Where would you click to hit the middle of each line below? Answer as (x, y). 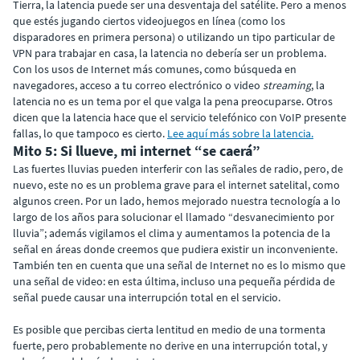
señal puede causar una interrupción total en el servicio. (147, 297)
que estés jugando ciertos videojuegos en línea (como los (149, 20)
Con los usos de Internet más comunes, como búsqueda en (155, 69)
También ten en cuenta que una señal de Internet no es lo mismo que (179, 265)
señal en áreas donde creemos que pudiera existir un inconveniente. (175, 249)
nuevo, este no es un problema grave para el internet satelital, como (176, 184)
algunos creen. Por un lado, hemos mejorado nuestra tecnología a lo (177, 200)
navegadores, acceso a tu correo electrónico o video (138, 85)
